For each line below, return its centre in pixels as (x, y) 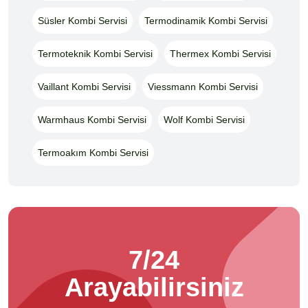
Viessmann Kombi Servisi (203, 86)
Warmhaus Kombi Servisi (92, 119)
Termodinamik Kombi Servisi (206, 20)
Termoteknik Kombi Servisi (95, 53)
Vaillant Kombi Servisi (84, 86)
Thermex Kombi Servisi (220, 53)
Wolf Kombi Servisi (204, 119)
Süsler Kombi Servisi (82, 20)
